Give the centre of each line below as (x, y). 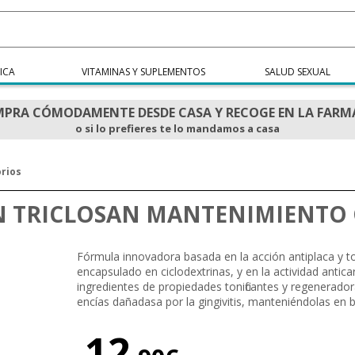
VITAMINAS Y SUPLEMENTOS (144, 72)
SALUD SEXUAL (297, 72)
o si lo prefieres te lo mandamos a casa (177, 128)
